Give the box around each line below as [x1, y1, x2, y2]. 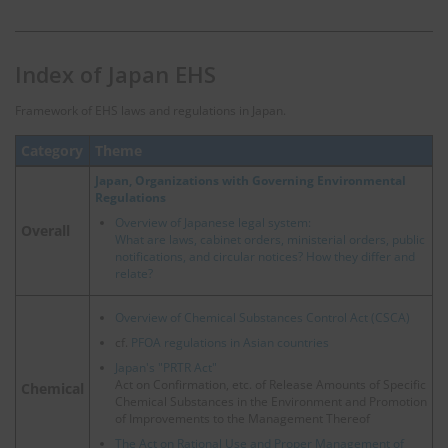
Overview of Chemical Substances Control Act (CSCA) [115, 308, 410, 326]
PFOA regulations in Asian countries [131, 333, 329, 351]
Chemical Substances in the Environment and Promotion [115, 392, 427, 410]
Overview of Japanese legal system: [115, 213, 311, 231]
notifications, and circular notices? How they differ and [115, 247, 415, 265]
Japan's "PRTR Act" [115, 358, 217, 376]
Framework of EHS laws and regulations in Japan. [15, 102, 286, 120]
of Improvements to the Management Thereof [115, 409, 370, 427]
